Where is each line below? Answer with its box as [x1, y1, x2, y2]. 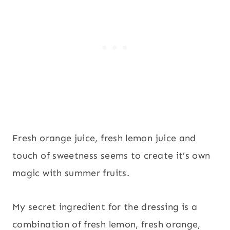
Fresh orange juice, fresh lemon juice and [12, 132, 196, 144]
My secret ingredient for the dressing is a [12, 201, 198, 213]
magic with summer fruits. [12, 167, 132, 179]
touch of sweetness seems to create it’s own [12, 150, 210, 162]
